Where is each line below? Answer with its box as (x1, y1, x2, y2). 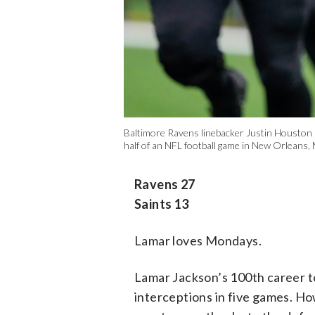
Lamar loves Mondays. (134, 233, 262, 249)
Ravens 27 (134, 176, 195, 193)
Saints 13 (134, 196, 189, 212)
